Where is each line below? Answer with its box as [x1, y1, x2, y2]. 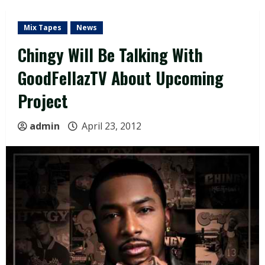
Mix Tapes [24, 22, 62, 33]
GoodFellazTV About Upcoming [18, 66, 224, 91]
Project [18, 89, 68, 114]
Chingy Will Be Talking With [18, 43, 203, 67]
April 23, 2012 [79, 119, 144, 133]
